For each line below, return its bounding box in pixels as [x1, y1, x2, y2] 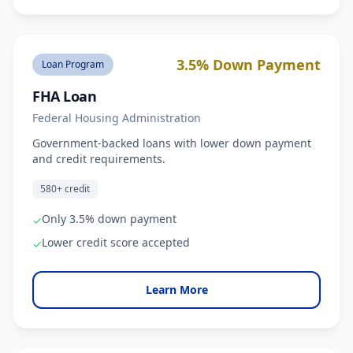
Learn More [145, 282, 208, 297]
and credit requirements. [32, 151, 165, 166]
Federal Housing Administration [32, 110, 201, 125]
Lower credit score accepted [42, 235, 190, 250]
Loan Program [42, 58, 104, 71]
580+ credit [40, 182, 90, 195]
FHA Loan [32, 87, 97, 106]
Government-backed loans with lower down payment [32, 136, 311, 150]
